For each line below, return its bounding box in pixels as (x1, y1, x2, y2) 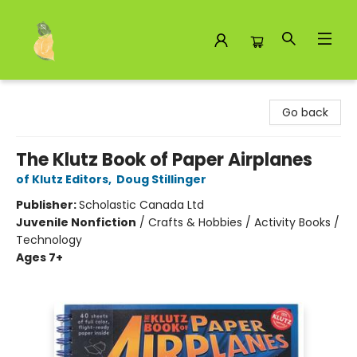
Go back (282, 104, 328, 120)
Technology (16, 232, 82, 248)
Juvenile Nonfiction (16, 214, 136, 230)
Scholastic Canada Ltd (79, 197, 204, 213)
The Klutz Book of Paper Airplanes (16, 147, 312, 172)
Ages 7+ (16, 249, 63, 265)
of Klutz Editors (16, 171, 108, 187)
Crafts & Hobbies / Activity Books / (148, 214, 339, 230)
